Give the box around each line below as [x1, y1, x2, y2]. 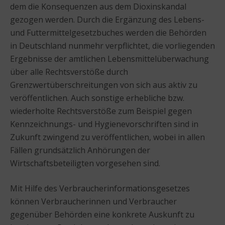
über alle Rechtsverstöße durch [10, 66, 128, 77]
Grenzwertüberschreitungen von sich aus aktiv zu [10, 79, 197, 90]
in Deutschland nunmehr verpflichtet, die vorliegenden [10, 40, 215, 51]
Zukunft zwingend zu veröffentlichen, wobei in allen [10, 131, 205, 143]
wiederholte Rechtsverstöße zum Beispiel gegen [10, 105, 192, 117]
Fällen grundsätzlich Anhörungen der [10, 144, 150, 156]
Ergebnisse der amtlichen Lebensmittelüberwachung [10, 53, 209, 64]
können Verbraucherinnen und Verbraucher [10, 195, 177, 207]
